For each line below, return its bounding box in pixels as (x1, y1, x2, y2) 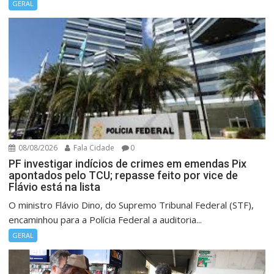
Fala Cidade (72, 143, 115, 154)
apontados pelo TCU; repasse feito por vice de (9, 169, 239, 182)
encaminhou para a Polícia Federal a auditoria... (9, 213, 202, 226)
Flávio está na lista (9, 180, 101, 194)
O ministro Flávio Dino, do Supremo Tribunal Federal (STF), (9, 199, 254, 212)
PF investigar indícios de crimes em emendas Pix (9, 157, 247, 171)
